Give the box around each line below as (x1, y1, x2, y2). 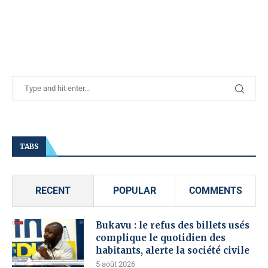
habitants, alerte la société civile (96, 245, 249, 257)
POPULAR (112, 185, 156, 197)
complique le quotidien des (96, 232, 226, 244)
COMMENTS (188, 185, 242, 197)
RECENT (35, 185, 71, 197)
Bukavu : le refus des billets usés (96, 220, 249, 232)
